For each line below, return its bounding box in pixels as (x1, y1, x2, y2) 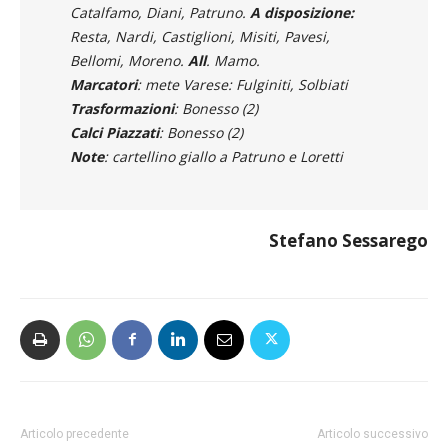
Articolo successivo (317, 426, 428, 441)
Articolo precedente (20, 426, 129, 441)
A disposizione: (250, 2, 354, 22)
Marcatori (70, 74, 137, 94)
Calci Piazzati (70, 122, 159, 142)
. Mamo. (206, 50, 260, 70)
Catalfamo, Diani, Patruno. (70, 2, 250, 22)
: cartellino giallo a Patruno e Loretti (104, 146, 343, 166)
